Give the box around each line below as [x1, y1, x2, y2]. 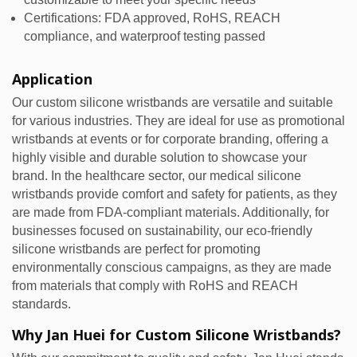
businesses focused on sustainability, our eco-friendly [12, 224, 312, 238]
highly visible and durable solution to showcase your [12, 151, 307, 165]
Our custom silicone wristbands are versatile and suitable [12, 96, 333, 110]
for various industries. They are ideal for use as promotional [12, 114, 345, 128]
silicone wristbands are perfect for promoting [12, 242, 261, 257]
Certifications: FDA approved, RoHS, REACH [24, 11, 280, 25]
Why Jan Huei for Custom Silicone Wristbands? [12, 325, 341, 345]
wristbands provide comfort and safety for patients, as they [12, 187, 337, 202]
